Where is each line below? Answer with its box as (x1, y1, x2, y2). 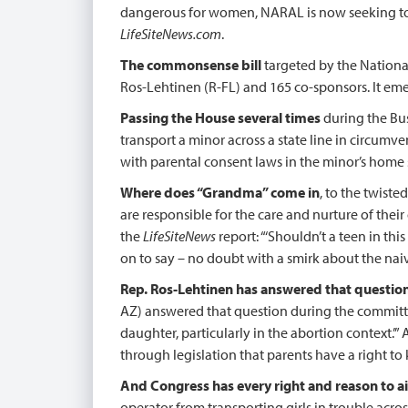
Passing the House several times (120, 108, 323, 127)
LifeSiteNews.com (120, 25, 221, 43)
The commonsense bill (120, 56, 261, 74)
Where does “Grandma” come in (120, 183, 320, 201)
